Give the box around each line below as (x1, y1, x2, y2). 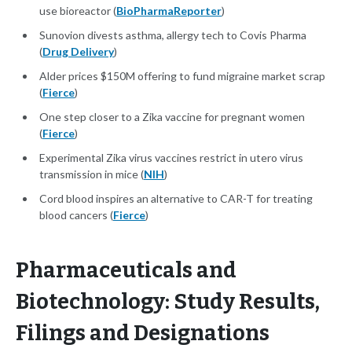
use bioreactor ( (39, 4, 116, 18)
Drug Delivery (42, 45, 114, 59)
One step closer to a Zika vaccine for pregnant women (39, 110, 305, 124)
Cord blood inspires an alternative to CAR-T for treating (39, 192, 313, 206)
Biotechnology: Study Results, (16, 289, 320, 315)
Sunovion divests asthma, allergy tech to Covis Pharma (39, 28, 306, 42)
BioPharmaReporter (116, 4, 222, 18)
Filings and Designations (16, 321, 269, 346)
